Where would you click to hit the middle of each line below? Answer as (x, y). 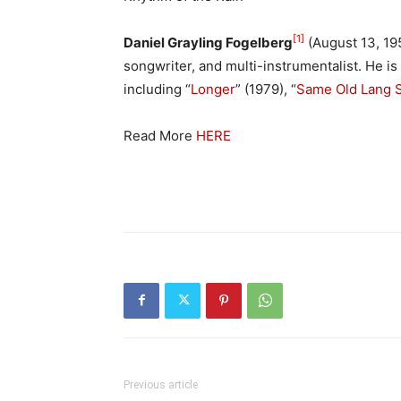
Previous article (161, 384)
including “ (157, 89)
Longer (213, 89)
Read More (160, 135)
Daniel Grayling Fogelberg (208, 42)
